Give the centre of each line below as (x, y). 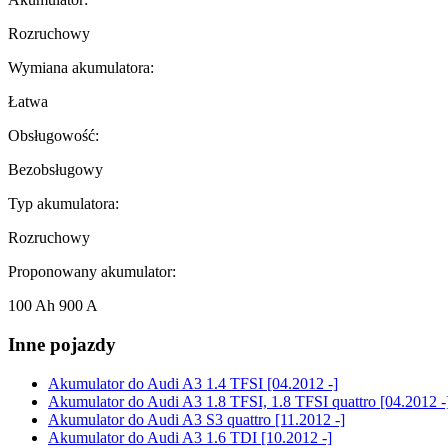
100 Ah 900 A (53, 306)
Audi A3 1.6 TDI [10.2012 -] (238, 437)
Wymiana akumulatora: (81, 68)
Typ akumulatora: (63, 204)
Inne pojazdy (62, 344)
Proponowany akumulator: (92, 272)
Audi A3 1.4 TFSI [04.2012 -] (241, 383)
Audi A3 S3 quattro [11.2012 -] (244, 419)
